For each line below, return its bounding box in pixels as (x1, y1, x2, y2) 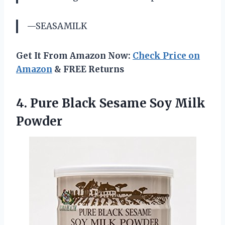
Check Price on (133, 50, 200, 61)
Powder (16, 113, 62, 129)
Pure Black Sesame (30, 95, 147, 111)
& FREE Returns (52, 63, 124, 75)
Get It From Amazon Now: (16, 50, 133, 61)
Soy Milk (147, 95, 205, 111)
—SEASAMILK (27, 20, 87, 32)
